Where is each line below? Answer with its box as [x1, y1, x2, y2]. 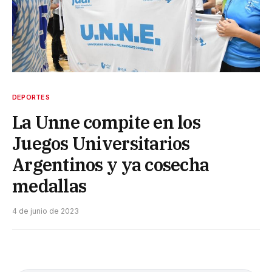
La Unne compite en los [12, 110, 201, 134]
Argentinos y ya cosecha [12, 153, 209, 177]
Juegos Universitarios [12, 132, 190, 155]
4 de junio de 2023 [12, 206, 79, 216]
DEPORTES [12, 93, 50, 102]
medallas [12, 174, 87, 198]
